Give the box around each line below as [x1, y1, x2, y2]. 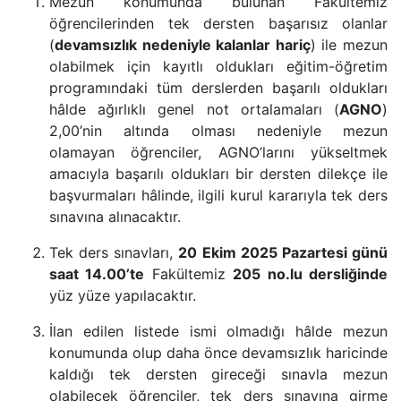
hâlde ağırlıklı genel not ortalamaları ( [49, 100, 339, 118]
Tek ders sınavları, [49, 243, 179, 261]
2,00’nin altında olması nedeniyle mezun [49, 122, 388, 140]
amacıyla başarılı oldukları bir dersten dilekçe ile [49, 165, 388, 183]
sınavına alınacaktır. [49, 208, 181, 226]
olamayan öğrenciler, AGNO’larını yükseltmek [49, 143, 388, 161]
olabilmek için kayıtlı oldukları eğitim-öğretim [49, 57, 388, 75]
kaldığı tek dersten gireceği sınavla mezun [49, 365, 388, 383]
